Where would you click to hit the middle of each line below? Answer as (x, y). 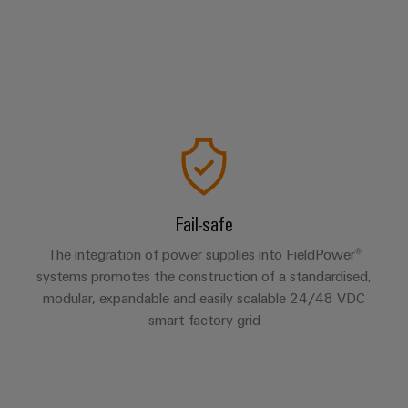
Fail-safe (204, 223)
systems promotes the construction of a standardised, (204, 276)
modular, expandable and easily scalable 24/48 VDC (204, 298)
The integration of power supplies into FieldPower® (204, 254)
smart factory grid (204, 320)
